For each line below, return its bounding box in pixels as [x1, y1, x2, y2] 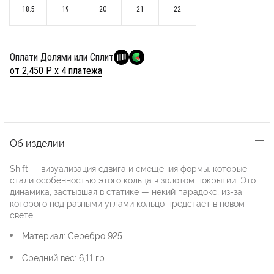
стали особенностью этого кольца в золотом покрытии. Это [10, 174, 256, 186]
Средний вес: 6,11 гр [22, 251, 105, 264]
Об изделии [10, 136, 65, 150]
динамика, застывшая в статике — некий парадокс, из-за [10, 185, 242, 198]
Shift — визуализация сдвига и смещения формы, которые [10, 162, 247, 174]
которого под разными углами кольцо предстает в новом [10, 197, 245, 209]
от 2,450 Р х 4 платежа [10, 65, 102, 77]
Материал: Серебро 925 [22, 229, 122, 242]
